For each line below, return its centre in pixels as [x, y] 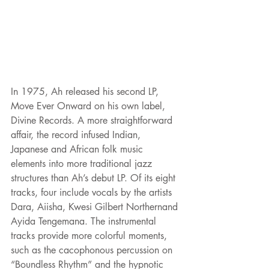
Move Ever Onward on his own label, [89, 106]
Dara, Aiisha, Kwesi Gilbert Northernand [96, 207]
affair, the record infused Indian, [77, 135]
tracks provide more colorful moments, [90, 236]
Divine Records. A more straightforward [93, 121]
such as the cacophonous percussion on [93, 250]
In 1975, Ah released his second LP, [86, 92]
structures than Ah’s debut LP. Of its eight [95, 178]
